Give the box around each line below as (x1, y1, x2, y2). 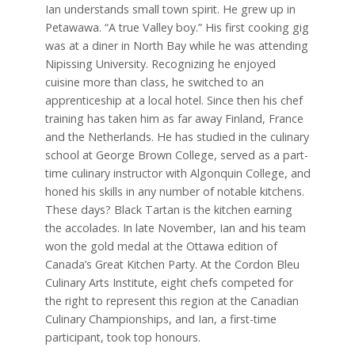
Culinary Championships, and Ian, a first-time (44, 311, 277, 326)
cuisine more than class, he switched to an (44, 74, 264, 90)
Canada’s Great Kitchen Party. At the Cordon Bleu (44, 256, 300, 272)
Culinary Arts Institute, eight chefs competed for (44, 274, 293, 290)
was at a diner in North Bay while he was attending (44, 37, 308, 53)
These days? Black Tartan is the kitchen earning (44, 201, 292, 217)
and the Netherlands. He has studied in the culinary (44, 128, 309, 144)
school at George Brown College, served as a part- (44, 147, 308, 162)
